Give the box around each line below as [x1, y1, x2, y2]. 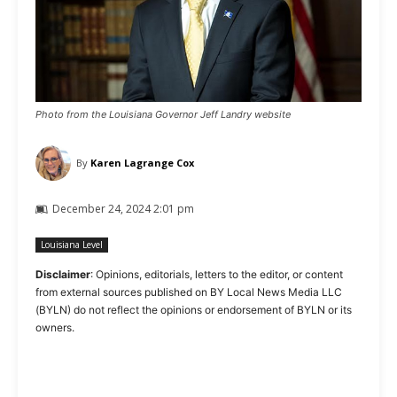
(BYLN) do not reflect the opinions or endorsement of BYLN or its [35, 302, 352, 316]
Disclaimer [35, 267, 90, 281]
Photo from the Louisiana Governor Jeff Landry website [35, 107, 291, 121]
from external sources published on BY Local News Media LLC [35, 284, 342, 299]
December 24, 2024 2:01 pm [52, 200, 194, 216]
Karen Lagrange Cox [90, 155, 194, 169]
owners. [35, 320, 74, 334]
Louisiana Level [41, 237, 103, 251]
